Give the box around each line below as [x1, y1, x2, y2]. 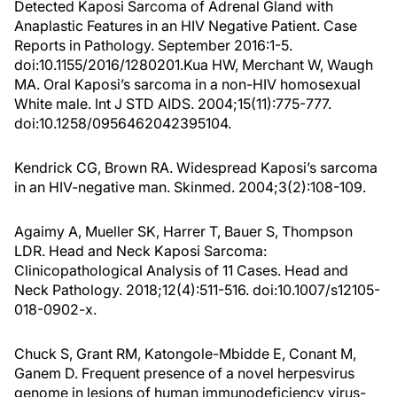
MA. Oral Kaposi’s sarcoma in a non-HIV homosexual [14, 75, 361, 93]
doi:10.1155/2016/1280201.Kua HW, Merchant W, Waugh [14, 56, 373, 74]
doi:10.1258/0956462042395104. [14, 114, 231, 132]
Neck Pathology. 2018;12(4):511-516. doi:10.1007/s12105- [14, 281, 380, 299]
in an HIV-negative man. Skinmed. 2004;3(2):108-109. [14, 178, 366, 196]
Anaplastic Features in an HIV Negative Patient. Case [14, 17, 357, 35]
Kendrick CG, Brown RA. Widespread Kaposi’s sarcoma [14, 159, 378, 176]
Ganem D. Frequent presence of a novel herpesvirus [14, 364, 354, 382]
